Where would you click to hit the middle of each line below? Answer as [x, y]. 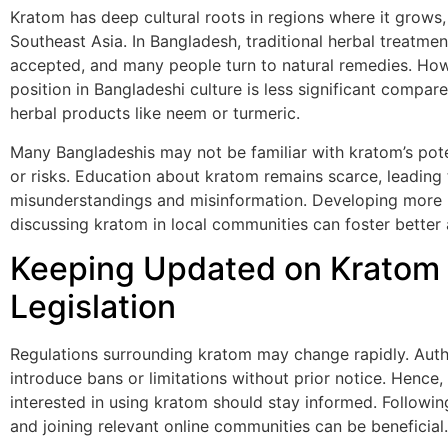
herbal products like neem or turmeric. [155, 113]
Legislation [93, 306]
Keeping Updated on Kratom [225, 268]
